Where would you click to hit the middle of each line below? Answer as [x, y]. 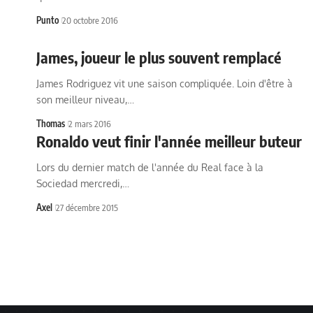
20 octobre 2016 [90, 20]
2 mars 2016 [90, 124]
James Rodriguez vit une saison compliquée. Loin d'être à [165, 83]
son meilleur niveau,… [85, 100]
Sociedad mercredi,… [83, 183]
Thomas [51, 124]
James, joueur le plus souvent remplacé [159, 57]
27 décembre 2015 [87, 208]
